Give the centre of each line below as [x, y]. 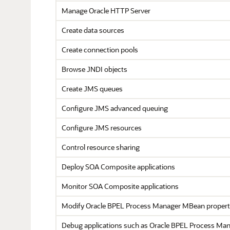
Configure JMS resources [102, 128]
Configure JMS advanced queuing [115, 108]
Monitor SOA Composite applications [120, 186]
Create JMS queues [92, 89]
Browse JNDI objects [94, 69]
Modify [74, 206]
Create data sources [93, 30]
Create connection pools [100, 50]
